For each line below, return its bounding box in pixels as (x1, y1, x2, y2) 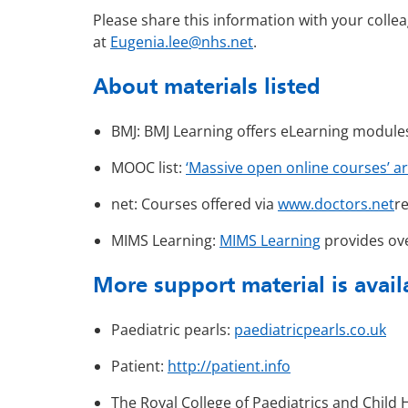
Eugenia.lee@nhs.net (110, 32, 253, 53)
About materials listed (93, 73, 321, 100)
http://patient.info (168, 356, 291, 377)
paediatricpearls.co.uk (234, 320, 386, 341)
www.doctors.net (278, 194, 394, 215)
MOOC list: (111, 158, 186, 178)
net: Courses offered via (111, 194, 278, 215)
